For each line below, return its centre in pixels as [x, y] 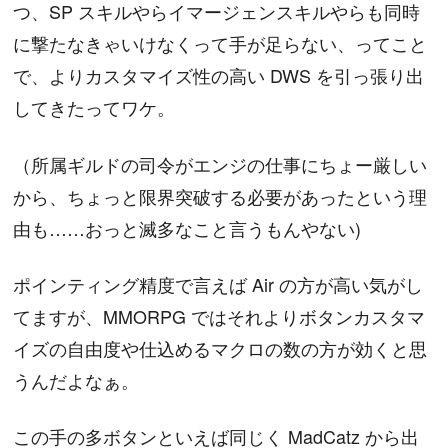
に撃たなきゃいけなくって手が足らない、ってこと [220, 43]
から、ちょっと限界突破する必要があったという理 [220, 195]
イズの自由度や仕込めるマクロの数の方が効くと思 [220, 347]
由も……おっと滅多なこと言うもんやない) [187, 227]
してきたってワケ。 [94, 107]
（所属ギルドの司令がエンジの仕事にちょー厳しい [220, 163]
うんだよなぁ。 [76, 379]
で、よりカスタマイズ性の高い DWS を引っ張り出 [219, 75]
